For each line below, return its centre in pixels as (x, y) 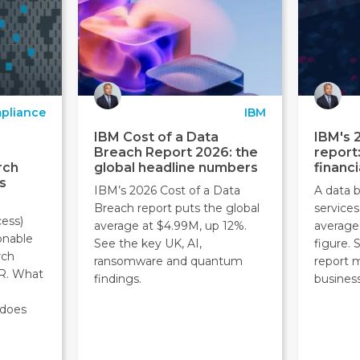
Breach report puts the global (176, 209)
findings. (117, 279)
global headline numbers (176, 168)
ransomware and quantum (168, 262)
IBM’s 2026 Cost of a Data (167, 191)
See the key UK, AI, (147, 244)
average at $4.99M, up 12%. (170, 226)
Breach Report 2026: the (176, 153)
